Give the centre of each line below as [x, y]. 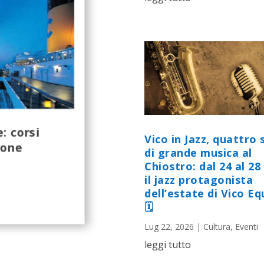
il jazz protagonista [199, 179]
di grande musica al [198, 152]
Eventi [247, 226]
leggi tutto [168, 244]
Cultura [217, 226]
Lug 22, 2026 [169, 226]
